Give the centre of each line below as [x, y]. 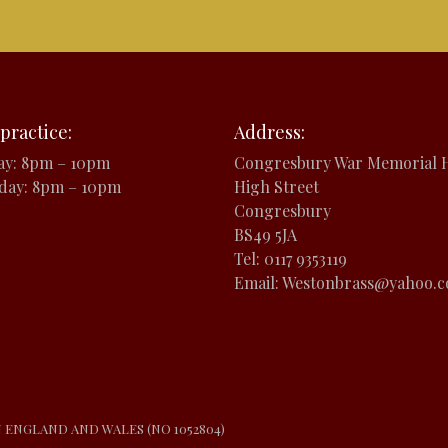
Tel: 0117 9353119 [290, 258]
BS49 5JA [265, 234]
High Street [276, 186]
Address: [269, 131]
